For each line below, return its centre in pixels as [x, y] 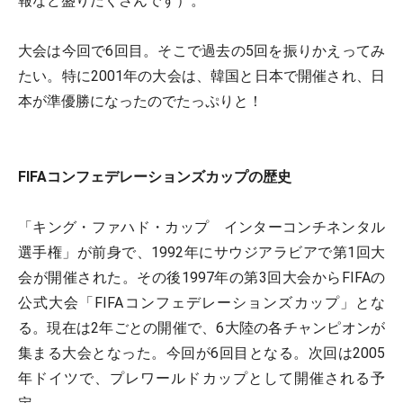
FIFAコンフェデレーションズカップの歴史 [155, 177]
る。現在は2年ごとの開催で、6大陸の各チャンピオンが [201, 328]
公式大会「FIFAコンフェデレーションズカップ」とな [201, 303]
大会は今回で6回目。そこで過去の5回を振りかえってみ [201, 51]
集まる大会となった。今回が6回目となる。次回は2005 [201, 353]
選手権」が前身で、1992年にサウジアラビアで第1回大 [201, 252]
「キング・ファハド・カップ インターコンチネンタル [201, 227]
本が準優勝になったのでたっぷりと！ [140, 101]
